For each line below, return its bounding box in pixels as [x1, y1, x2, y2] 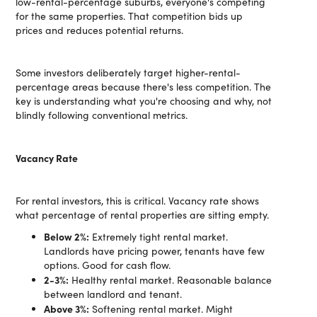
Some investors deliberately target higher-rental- [16, 66, 241, 79]
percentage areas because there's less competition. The [16, 80, 272, 93]
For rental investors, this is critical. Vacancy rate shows [16, 194, 260, 207]
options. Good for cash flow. [44, 258, 171, 272]
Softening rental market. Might [89, 302, 234, 316]
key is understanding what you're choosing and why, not [16, 94, 272, 108]
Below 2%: [44, 229, 90, 243]
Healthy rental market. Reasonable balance [69, 273, 272, 287]
